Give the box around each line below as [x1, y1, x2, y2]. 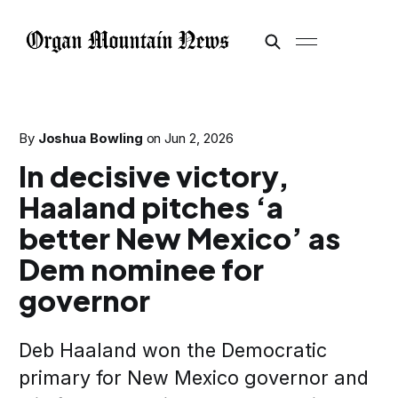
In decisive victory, [18, 157, 290, 194]
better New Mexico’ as [18, 219, 340, 256]
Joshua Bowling [37, 130, 143, 147]
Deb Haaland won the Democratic [18, 338, 327, 362]
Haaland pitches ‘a [18, 188, 283, 225]
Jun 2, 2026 [164, 130, 234, 147]
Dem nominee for [18, 251, 264, 287]
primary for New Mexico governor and [18, 366, 369, 389]
